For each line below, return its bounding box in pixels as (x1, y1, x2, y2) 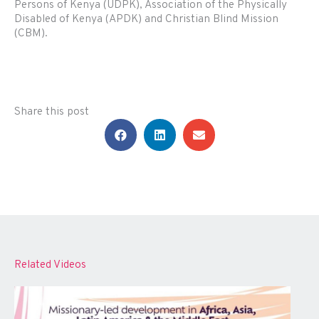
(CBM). (14, 26, 48, 41)
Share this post (14, 105, 89, 120)
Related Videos (14, 258, 86, 273)
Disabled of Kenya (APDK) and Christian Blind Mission (14, 12, 278, 27)
